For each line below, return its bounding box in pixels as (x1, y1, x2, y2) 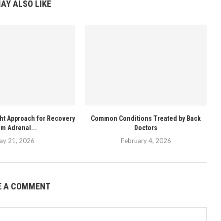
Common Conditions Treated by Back (91, 114, 201, 123)
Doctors (134, 124, 158, 132)
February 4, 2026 (120, 137, 171, 145)
